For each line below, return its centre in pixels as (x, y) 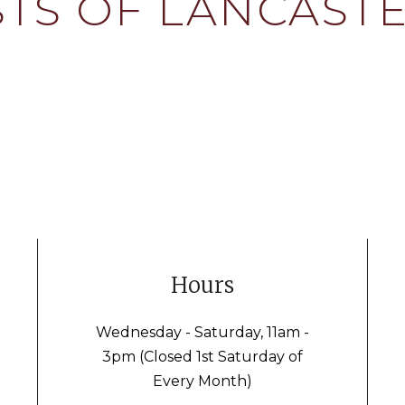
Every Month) (202, 381)
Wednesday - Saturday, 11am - (202, 333)
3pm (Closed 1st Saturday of (202, 357)
